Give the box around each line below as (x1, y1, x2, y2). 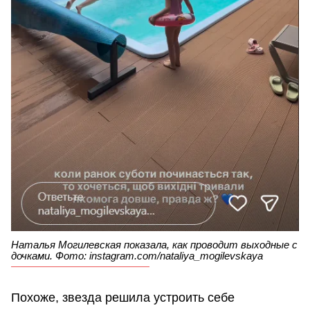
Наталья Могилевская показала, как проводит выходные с (11, 239, 298, 251)
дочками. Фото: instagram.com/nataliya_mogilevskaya (11, 250, 263, 262)
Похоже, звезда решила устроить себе (11, 291, 235, 305)
